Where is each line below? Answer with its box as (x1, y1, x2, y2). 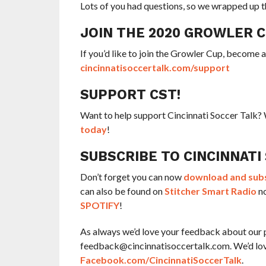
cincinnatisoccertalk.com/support (80, 61, 230, 73)
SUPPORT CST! (80, 86, 180, 102)
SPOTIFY (80, 199, 119, 211)
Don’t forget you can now (80, 170, 183, 182)
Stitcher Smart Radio (164, 185, 256, 197)
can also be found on (80, 185, 164, 197)
